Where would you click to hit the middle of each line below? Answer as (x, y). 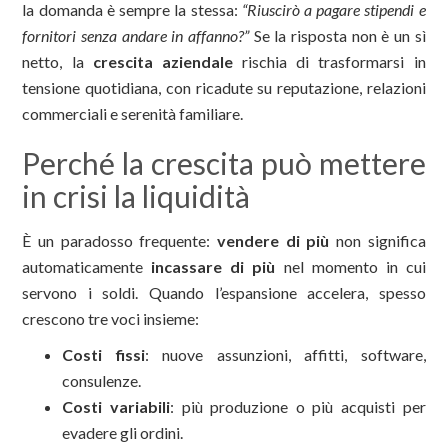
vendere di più (273, 241)
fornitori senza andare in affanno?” (136, 36)
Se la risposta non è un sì (337, 36)
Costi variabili (116, 407)
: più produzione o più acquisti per (298, 407)
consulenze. (102, 381)
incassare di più (213, 267)
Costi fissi (103, 355)
